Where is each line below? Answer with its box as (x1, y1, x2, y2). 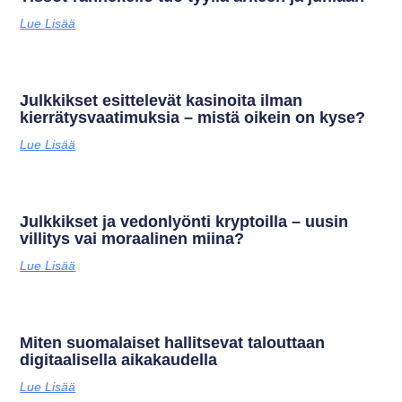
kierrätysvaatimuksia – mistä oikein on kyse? (20, 109, 366, 127)
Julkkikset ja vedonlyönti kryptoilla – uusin (20, 213, 349, 232)
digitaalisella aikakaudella (20, 351, 218, 370)
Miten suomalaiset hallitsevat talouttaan (20, 334, 326, 353)
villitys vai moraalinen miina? (20, 230, 245, 249)
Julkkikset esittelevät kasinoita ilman (20, 92, 303, 110)
